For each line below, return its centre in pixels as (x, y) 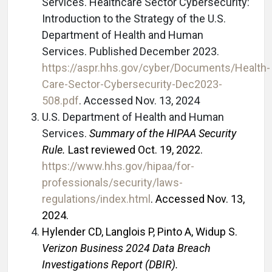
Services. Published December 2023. (131, 51)
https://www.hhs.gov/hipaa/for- (118, 166)
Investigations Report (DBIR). (110, 264)
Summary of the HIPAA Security (163, 133)
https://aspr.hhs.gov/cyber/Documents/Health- (156, 67)
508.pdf (60, 100)
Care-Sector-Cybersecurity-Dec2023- (132, 84)
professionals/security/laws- (112, 182)
